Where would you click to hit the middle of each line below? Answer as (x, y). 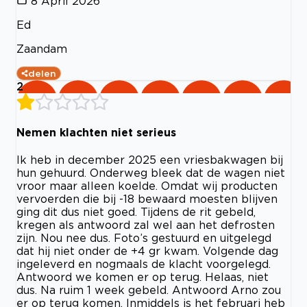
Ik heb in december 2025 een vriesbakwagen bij (150, 160)
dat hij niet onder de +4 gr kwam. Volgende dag (147, 251)
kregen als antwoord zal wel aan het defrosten (146, 225)
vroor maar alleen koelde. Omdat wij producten (147, 186)
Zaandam (42, 48)
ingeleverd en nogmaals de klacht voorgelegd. (144, 264)
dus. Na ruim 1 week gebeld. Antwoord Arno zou (149, 290)
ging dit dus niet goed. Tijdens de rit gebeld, (136, 212)
